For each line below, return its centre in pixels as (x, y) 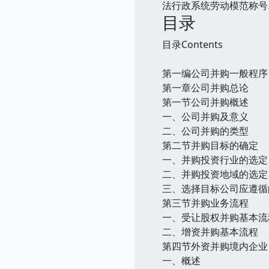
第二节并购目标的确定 (210, 145)
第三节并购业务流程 (205, 203)
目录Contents (192, 44)
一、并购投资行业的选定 (215, 159)
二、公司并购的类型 (205, 131)
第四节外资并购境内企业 (215, 246)
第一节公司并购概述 (205, 102)
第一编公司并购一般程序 (215, 73)
